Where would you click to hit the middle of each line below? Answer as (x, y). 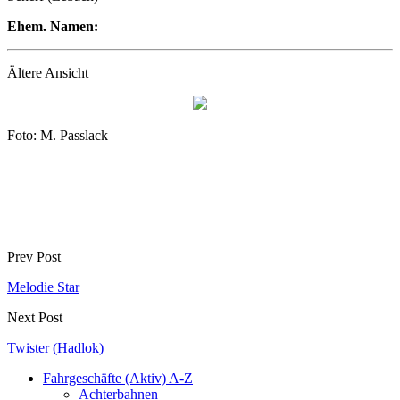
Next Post (35, 317)
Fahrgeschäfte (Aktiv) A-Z (118, 378)
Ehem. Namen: (53, 26)
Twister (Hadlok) (55, 347)
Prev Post (34, 256)
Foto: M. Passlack (58, 135)
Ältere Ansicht (48, 72)
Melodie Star (43, 287)
